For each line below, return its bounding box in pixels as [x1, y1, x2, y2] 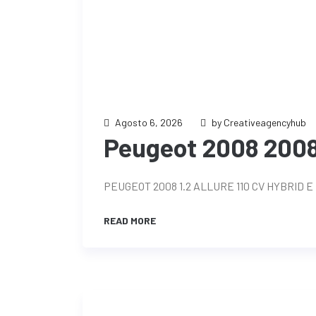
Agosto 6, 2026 [115, 116, 183, 128]
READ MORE [104, 214, 158, 226]
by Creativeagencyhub [212, 116, 306, 128]
